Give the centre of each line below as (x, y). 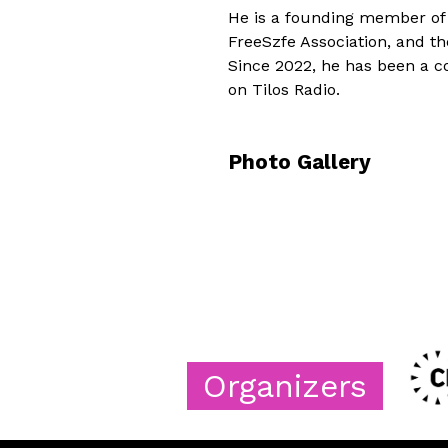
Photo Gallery (299, 161)
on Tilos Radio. (284, 89)
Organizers (187, 386)
